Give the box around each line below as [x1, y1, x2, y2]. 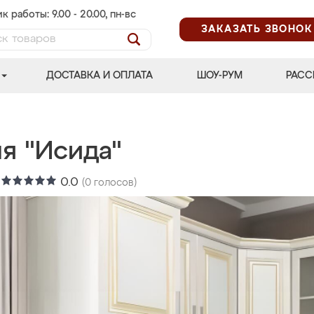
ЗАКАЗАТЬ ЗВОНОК [201, 24, 313, 34]
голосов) [91, 178, 137, 188]
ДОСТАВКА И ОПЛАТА [46, 71, 153, 81]
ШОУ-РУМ [196, 71, 243, 81]
